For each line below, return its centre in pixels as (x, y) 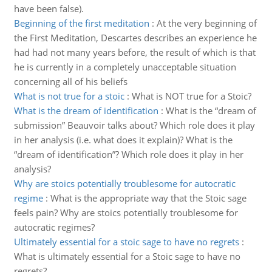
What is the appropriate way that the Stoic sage (148, 198)
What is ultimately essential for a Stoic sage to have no (127, 256)
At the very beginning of (206, 23)
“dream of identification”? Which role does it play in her (128, 154)
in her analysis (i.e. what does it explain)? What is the (123, 140)
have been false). (49, 8)
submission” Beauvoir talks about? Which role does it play (134, 125)
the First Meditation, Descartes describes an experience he (135, 38)
